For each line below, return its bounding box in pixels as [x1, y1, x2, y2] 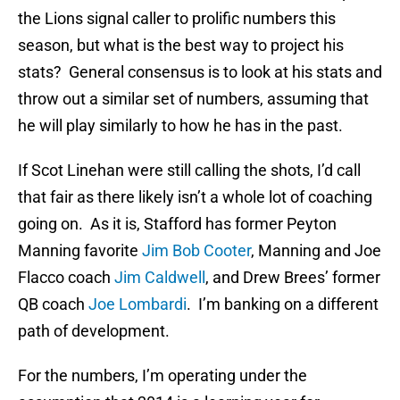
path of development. [18, 321, 170, 341]
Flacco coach [18, 268, 114, 287]
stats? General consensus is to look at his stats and [18, 62, 382, 82]
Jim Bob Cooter [142, 241, 251, 261]
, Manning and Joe [251, 241, 381, 261]
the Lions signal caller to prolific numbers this [18, 9, 336, 29]
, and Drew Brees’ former [205, 268, 380, 287]
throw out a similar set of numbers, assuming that [18, 89, 369, 109]
